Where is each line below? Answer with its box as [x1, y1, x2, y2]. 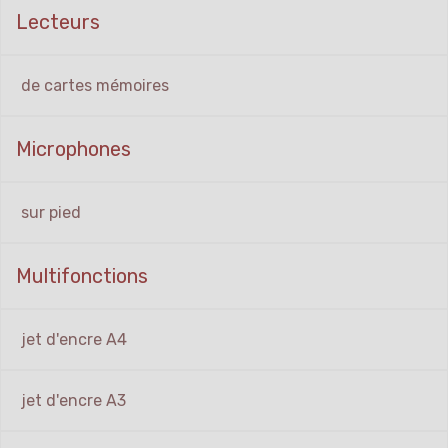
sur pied [21, 203, 81, 223]
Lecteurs [16, 10, 100, 35]
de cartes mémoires [21, 76, 169, 96]
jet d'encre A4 [21, 330, 127, 350]
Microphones [16, 137, 131, 162]
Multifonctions [16, 264, 148, 289]
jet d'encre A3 [21, 391, 126, 411]
